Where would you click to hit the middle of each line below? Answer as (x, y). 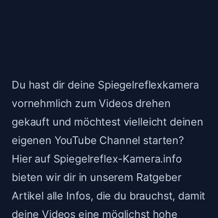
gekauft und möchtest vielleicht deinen (108, 122)
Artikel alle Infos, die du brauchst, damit (109, 196)
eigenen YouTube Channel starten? (98, 140)
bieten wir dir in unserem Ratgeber (97, 177)
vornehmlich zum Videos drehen (91, 103)
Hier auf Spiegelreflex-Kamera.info (97, 159)
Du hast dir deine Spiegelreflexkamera (106, 85)
